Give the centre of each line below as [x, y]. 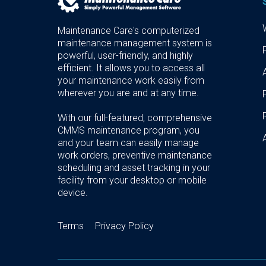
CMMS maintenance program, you [129, 130]
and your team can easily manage [128, 142]
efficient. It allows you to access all [131, 68]
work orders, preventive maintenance [135, 155]
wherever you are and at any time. [128, 93]
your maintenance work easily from [131, 80]
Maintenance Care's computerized [129, 30]
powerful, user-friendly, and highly [125, 55]
